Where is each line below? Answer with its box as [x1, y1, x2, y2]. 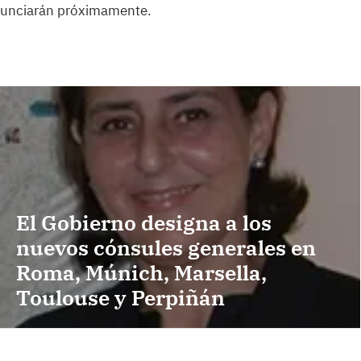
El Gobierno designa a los [16, 208, 272, 236]
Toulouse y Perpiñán [16, 283, 225, 311]
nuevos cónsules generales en [16, 233, 316, 261]
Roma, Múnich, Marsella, [16, 258, 267, 286]
